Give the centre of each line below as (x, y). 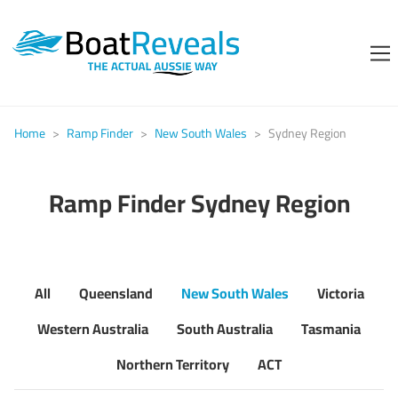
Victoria (340, 294)
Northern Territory (173, 365)
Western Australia (93, 329)
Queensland (115, 294)
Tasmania (331, 329)
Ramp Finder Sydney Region (199, 204)
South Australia (225, 329)
